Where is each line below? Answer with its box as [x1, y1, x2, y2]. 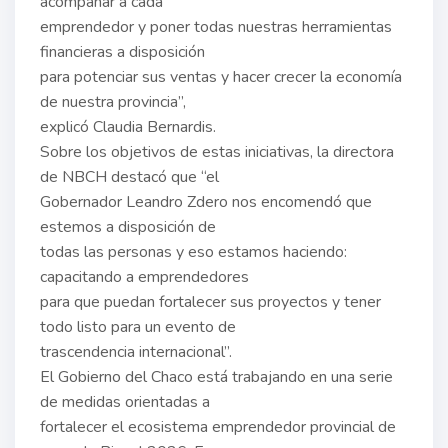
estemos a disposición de [40, 215, 216, 238]
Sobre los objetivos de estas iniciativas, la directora [40, 140, 394, 163]
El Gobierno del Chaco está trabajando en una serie [40, 365, 393, 388]
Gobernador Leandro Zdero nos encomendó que [40, 190, 372, 213]
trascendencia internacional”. [40, 340, 232, 363]
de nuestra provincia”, [40, 90, 186, 113]
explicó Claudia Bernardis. [40, 115, 216, 138]
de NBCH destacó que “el [40, 165, 219, 188]
